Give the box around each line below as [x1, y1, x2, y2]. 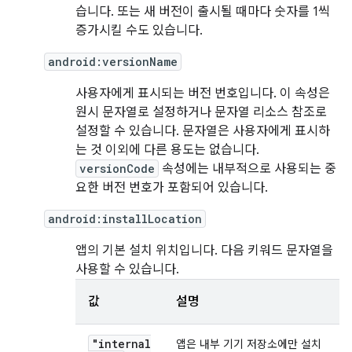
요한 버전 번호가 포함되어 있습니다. [75, 180, 268, 196]
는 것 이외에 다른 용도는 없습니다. [75, 142, 259, 158]
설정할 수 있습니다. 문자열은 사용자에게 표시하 [75, 123, 330, 139]
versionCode [79, 161, 155, 176]
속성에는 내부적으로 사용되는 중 [159, 161, 336, 177]
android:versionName [48, 54, 178, 69]
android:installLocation [48, 211, 202, 226]
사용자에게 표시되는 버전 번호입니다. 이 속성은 [75, 86, 330, 101]
